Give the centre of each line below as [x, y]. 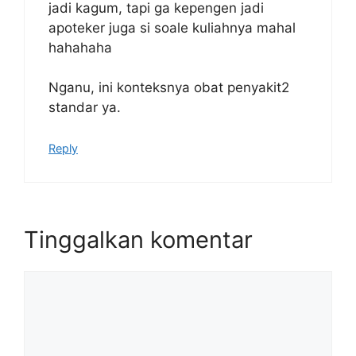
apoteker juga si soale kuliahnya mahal [172, 27]
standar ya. [85, 108]
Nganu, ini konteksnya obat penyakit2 [169, 88]
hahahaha [80, 47]
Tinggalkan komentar [138, 240]
